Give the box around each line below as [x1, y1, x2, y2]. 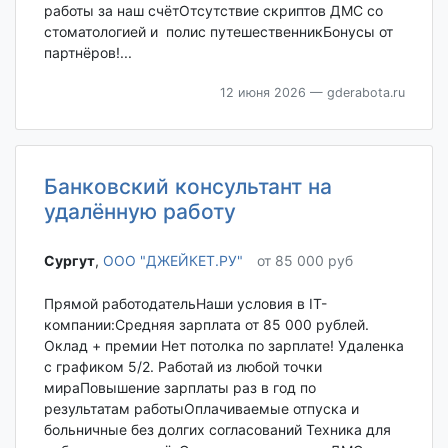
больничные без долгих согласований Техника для [43, 421, 391, 439]
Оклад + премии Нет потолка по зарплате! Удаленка [43, 337, 404, 355]
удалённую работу [43, 198, 236, 224]
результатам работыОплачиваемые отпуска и [43, 400, 359, 418]
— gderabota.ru [305, 84, 405, 100]
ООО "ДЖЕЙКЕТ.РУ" [102, 252, 243, 270]
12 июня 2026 [219, 84, 306, 100]
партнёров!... [43, 43, 132, 61]
